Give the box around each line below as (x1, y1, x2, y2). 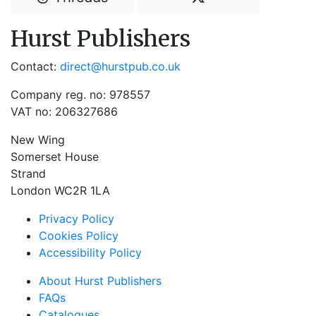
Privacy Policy (39, 212, 114, 226)
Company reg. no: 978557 (11, 87, 150, 102)
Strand (11, 166, 46, 181)
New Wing (11, 133, 65, 147)
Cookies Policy (39, 229, 119, 243)
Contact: (11, 59, 60, 73)
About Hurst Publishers (39, 274, 162, 288)
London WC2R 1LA (11, 183, 110, 197)
